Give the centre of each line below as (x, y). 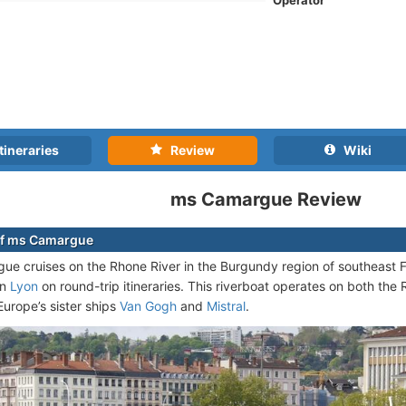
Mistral (226, 306)
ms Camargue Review (266, 200)
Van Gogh (148, 306)
